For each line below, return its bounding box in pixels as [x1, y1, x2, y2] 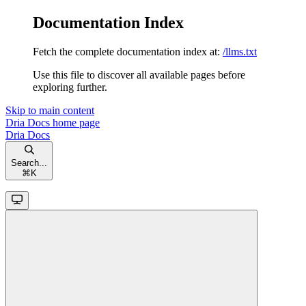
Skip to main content [5, 104, 94, 116]
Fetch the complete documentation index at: [33, 45, 220, 57]
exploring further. [33, 81, 107, 93]
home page [50, 116, 100, 128]
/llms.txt [223, 45, 257, 57]
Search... [11, 157, 47, 168]
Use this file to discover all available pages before [33, 68, 245, 81]
